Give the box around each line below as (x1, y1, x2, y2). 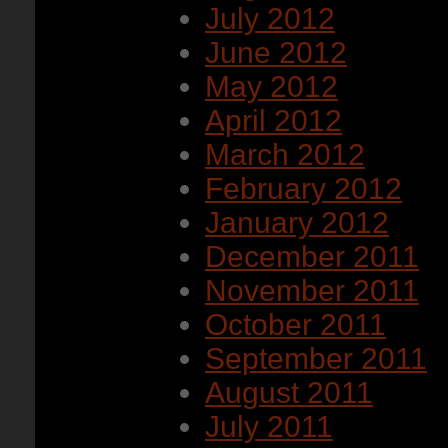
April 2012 (205, 104, 342, 137)
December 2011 (205, 240, 419, 273)
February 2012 (205, 172, 402, 205)
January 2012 (205, 206, 389, 239)
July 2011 (205, 410, 333, 443)
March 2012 (205, 138, 365, 171)
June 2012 (205, 36, 347, 69)
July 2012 (205, 2, 335, 35)
